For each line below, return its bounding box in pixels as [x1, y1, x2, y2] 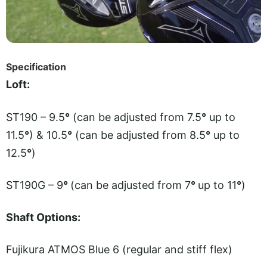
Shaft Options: [6, 211, 80, 224]
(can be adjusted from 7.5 [70, 110, 201, 123]
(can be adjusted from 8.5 [72, 128, 206, 141]
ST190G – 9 [6, 178, 63, 191]
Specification [6, 61, 66, 73]
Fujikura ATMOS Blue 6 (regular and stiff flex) [6, 243, 232, 256]
